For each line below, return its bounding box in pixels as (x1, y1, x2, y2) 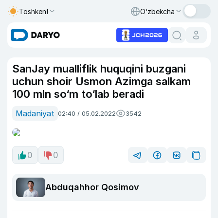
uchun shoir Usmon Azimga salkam (12, 75, 191, 88)
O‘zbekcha (140, 7, 175, 16)
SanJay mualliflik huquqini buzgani (12, 62, 186, 75)
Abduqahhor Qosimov (45, 182, 139, 193)
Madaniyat (16, 109, 54, 118)
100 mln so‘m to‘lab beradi (12, 88, 144, 100)
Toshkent (19, 7, 49, 16)
